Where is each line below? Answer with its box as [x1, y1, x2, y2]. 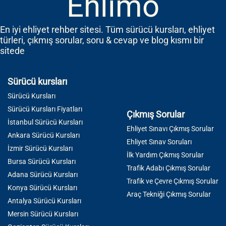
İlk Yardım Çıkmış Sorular [127, 151, 204, 159]
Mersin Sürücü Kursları [8, 210, 78, 218]
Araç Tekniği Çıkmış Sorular [127, 190, 211, 199]
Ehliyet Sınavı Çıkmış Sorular [127, 125, 214, 133]
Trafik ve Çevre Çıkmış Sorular [127, 177, 218, 186]
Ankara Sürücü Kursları [8, 131, 80, 140]
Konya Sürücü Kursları [8, 184, 77, 192]
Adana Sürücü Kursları [8, 171, 78, 179]
